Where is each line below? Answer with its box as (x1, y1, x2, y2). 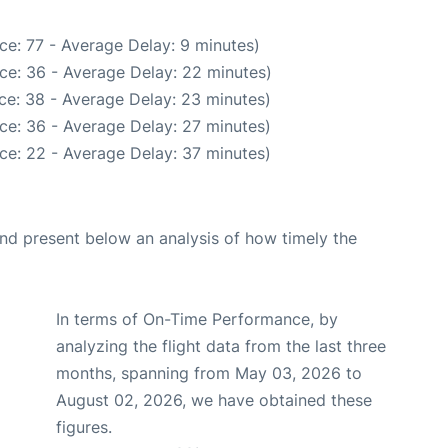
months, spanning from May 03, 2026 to (56, 362, 362, 383)
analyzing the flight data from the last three (56, 335, 386, 356)
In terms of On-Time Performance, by (56, 308, 338, 329)
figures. (56, 416, 112, 437)
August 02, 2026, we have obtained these (56, 389, 372, 410)
